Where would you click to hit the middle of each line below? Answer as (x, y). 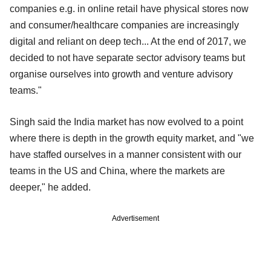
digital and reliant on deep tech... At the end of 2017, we (128, 41)
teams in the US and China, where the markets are (117, 171)
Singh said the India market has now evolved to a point (126, 122)
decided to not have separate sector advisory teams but (127, 57)
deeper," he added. (50, 187)
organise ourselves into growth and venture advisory (121, 74)
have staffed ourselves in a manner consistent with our (126, 154)
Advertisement (135, 218)
